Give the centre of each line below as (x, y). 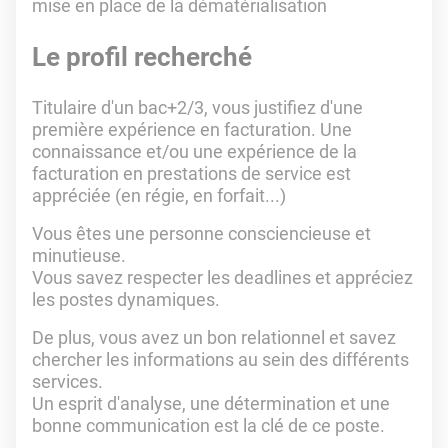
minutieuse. (79, 255)
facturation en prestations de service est (191, 173)
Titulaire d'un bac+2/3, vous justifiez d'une (197, 107)
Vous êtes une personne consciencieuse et (201, 233)
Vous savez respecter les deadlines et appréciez (222, 277)
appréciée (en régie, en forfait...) (161, 195)
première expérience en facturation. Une (192, 129)
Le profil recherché (142, 57)
